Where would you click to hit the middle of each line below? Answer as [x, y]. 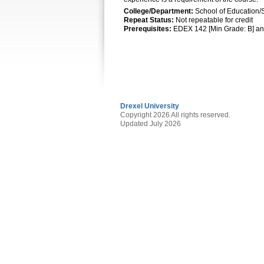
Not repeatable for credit [213, 20]
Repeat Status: [149, 20]
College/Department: [159, 11]
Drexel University [150, 106]
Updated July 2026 [151, 124]
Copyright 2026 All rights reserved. [175, 115]
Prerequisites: [148, 29]
